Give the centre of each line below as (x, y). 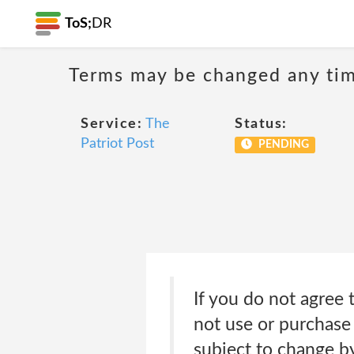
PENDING (282, 145)
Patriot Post (117, 144)
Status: (261, 124)
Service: (111, 124)
